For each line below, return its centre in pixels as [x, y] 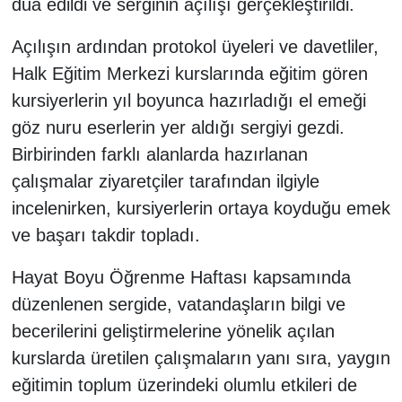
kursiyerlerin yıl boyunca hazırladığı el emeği [188, 101]
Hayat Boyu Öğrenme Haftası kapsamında [181, 278]
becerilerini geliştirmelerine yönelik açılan [173, 332]
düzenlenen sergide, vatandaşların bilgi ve [178, 305]
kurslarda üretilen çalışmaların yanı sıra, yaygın [201, 358]
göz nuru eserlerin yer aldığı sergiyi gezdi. [178, 128]
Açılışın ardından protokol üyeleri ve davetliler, [195, 47]
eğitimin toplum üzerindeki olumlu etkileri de [184, 385]
